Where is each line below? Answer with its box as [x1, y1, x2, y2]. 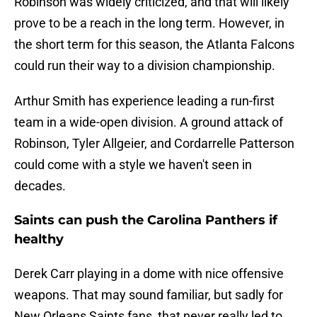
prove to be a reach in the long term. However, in [14, 16, 284, 31]
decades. [14, 178, 66, 194]
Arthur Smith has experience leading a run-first [14, 93, 275, 109]
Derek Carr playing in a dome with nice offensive [14, 266, 284, 282]
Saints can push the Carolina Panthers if [14, 212, 277, 229]
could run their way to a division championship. [14, 58, 275, 74]
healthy [14, 231, 64, 248]
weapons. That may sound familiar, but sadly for [14, 287, 283, 303]
